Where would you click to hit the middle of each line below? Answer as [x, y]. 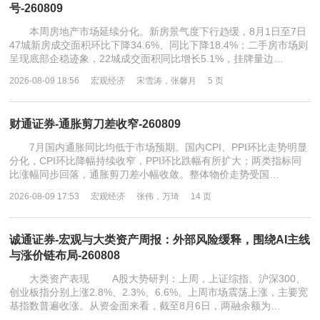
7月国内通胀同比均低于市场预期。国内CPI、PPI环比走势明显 [159, 147]
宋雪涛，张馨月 [167, 81]
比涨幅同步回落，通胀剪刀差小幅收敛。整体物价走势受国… [145, 174]
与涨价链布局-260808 [65, 255]
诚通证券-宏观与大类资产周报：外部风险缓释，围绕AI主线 [160, 240]
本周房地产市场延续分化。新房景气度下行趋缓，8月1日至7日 [158, 31]
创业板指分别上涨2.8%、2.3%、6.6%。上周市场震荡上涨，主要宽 [159, 292]
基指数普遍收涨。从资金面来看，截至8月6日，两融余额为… [145, 306]
